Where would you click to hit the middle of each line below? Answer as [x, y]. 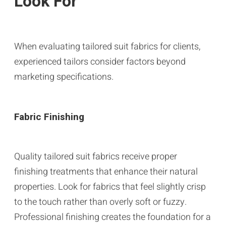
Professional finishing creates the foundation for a [112, 217]
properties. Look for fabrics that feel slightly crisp [110, 187]
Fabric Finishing [49, 117]
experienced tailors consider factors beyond [100, 62]
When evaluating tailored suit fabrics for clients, [107, 46]
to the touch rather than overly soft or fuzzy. [100, 202]
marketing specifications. [64, 77]
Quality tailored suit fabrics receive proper [96, 156]
